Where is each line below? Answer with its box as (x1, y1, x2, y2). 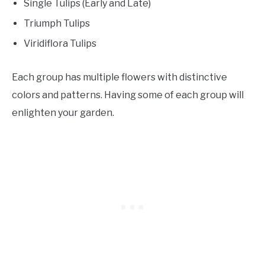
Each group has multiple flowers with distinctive (12, 72, 227, 83)
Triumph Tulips (24, 18, 90, 30)
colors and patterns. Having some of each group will (12, 89, 244, 101)
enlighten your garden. (12, 107, 116, 119)
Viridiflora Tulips (24, 38, 96, 50)
